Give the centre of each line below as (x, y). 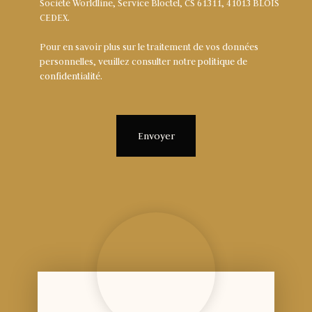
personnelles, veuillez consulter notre (119, 61)
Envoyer (156, 135)
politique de (223, 61)
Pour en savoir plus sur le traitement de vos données (149, 47)
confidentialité (70, 76)
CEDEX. (55, 17)
